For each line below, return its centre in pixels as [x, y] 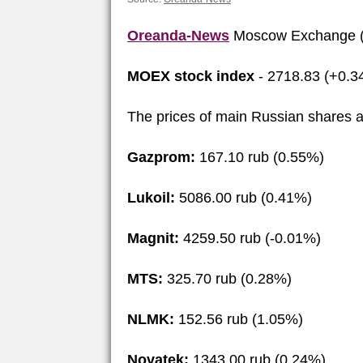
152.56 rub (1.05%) [239, 319]
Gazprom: [161, 157]
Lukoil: [151, 197]
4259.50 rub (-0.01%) [250, 238]
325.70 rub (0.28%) [227, 278]
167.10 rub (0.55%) [260, 157]
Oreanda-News [178, 35]
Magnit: [153, 238]
